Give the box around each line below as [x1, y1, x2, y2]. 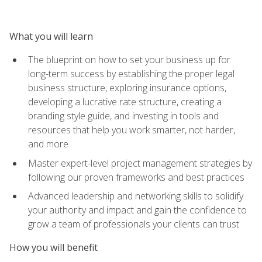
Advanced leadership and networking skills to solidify [28, 189, 243, 203]
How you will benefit [9, 241, 98, 254]
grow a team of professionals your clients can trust [28, 218, 239, 231]
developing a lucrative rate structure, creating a [28, 95, 222, 108]
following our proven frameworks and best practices [28, 170, 244, 184]
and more [28, 137, 68, 150]
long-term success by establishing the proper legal [28, 67, 235, 80]
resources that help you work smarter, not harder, [28, 123, 235, 136]
